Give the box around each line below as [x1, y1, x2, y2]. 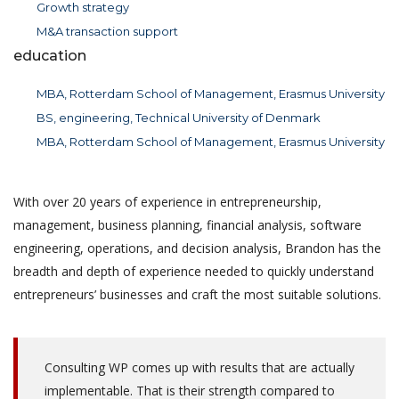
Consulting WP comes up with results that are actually [45, 359, 354, 377]
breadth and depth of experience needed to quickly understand [13, 263, 374, 281]
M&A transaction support [37, 24, 178, 39]
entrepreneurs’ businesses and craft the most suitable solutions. [13, 286, 381, 304]
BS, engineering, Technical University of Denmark [37, 110, 321, 126]
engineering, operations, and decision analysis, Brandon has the [13, 240, 381, 257]
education [13, 47, 86, 65]
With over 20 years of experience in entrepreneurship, [13, 193, 322, 211]
